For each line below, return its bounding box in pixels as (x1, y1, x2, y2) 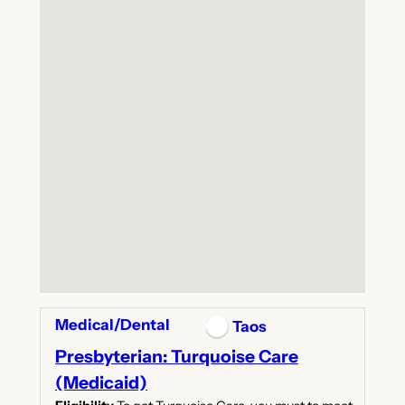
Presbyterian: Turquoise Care (54, 344, 298, 367)
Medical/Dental (54, 315, 170, 334)
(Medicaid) (54, 371, 147, 393)
